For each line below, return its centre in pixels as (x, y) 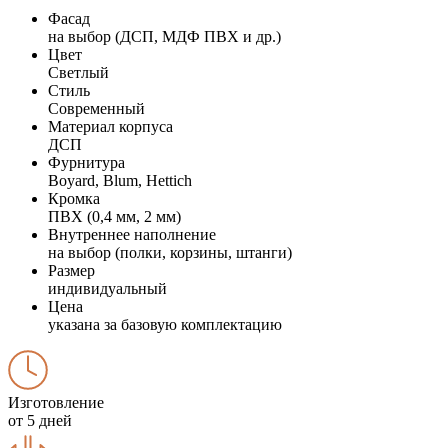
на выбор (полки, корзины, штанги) (170, 252)
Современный (96, 108)
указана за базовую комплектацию (165, 324)
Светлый (78, 72)
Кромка (74, 198)
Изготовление (56, 402)
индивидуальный (107, 288)
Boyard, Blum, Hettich (120, 180)
